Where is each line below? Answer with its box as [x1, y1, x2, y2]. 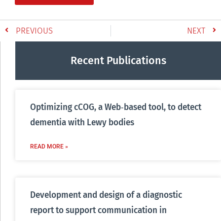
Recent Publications [70, 54, 166, 67]
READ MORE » [30, 143, 68, 150]
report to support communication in [30, 205, 167, 216]
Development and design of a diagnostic [30, 189, 182, 200]
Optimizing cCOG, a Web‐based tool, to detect [30, 102, 201, 112]
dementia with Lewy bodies [30, 117, 134, 128]
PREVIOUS [16, 25, 53, 36]
